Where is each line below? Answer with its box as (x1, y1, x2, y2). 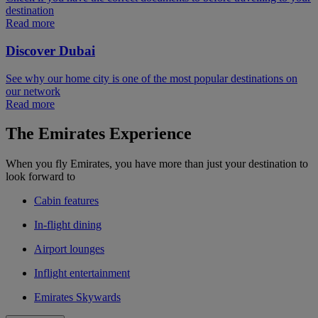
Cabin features (34, 194, 99, 207)
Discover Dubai (6, 43, 95, 58)
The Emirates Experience (6, 124, 192, 143)
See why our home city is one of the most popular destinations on (6, 72, 297, 84)
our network (6, 84, 60, 97)
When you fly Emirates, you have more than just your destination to (6, 158, 308, 170)
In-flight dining (34, 219, 102, 231)
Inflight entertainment (34, 267, 130, 280)
